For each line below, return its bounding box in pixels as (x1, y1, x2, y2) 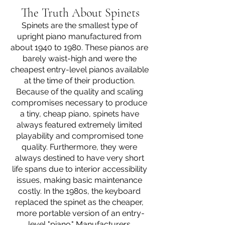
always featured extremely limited (17, 120, 144, 130)
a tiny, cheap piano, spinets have (20, 109, 141, 119)
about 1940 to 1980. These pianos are (11, 43, 150, 52)
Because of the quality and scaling (16, 87, 145, 96)
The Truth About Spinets (21, 6, 140, 20)
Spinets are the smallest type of (21, 21, 140, 30)
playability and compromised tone (16, 131, 145, 141)
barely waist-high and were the (22, 54, 139, 63)
